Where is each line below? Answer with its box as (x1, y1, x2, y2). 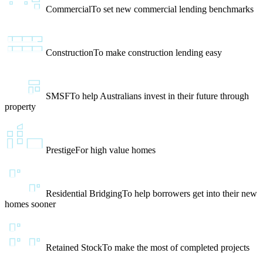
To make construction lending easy (93, 48, 222, 58)
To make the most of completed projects (102, 242, 249, 253)
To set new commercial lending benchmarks (91, 4, 254, 15)
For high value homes (75, 145, 156, 156)
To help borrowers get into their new (122, 188, 257, 199)
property (5, 102, 36, 112)
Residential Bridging (46, 188, 122, 199)
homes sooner (5, 199, 56, 210)
